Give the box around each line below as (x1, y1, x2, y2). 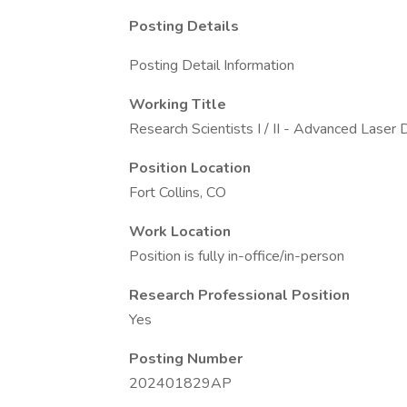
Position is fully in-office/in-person (129, 246, 344, 266)
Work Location (129, 222, 231, 242)
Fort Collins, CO (129, 183, 226, 203)
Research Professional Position (129, 285, 350, 305)
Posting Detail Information (129, 55, 294, 75)
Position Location (129, 158, 251, 178)
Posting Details (129, 16, 239, 36)
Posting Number (129, 349, 243, 369)
